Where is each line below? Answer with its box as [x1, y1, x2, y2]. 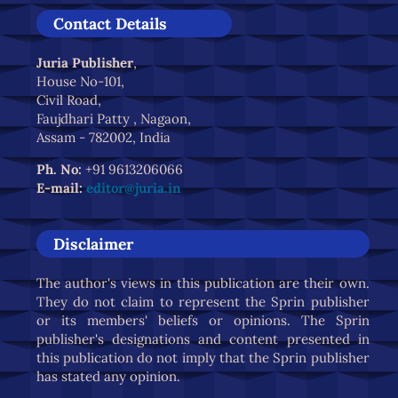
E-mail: [36, 179, 86, 196]
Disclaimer [52, 234, 133, 255]
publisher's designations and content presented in [36, 330, 370, 347]
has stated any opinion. [36, 367, 180, 385]
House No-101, [36, 72, 124, 90]
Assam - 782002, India [36, 128, 171, 146]
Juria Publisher [36, 53, 133, 71]
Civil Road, [36, 91, 101, 108]
